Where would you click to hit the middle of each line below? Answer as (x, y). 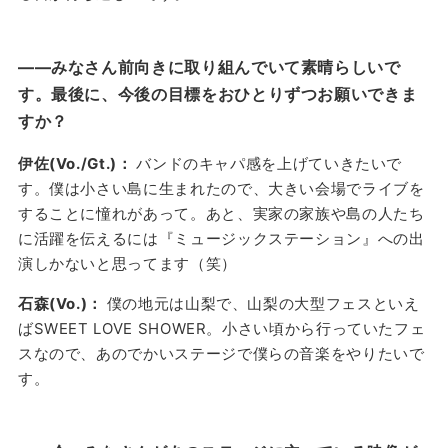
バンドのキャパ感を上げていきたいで (269, 163)
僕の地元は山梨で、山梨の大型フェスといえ (263, 303)
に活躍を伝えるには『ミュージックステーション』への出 (221, 238)
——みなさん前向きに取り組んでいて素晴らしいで (209, 66)
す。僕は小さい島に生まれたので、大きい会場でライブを (221, 188)
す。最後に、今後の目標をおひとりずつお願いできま (217, 93)
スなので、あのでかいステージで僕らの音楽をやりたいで (221, 353)
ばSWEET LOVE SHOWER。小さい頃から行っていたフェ (221, 328)
